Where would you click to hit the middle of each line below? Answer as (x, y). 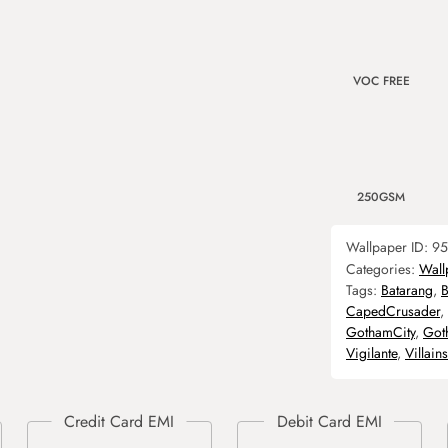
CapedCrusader (393, 311)
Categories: (382, 269)
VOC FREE (381, 81)
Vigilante (371, 353)
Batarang (407, 290)
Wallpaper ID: (389, 247)
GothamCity (380, 332)
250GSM (381, 197)
